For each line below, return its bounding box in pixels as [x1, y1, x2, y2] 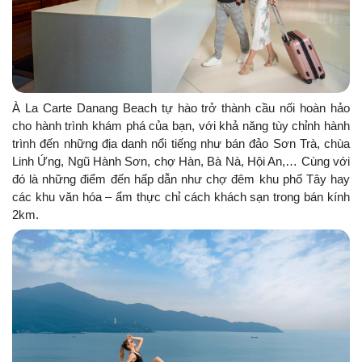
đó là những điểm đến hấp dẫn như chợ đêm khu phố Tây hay [12, 171, 350, 186]
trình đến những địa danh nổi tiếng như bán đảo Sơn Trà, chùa [12, 136, 350, 150]
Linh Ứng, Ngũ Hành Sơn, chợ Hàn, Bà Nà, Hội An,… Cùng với [12, 154, 350, 168]
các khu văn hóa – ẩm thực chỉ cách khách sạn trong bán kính [12, 189, 350, 204]
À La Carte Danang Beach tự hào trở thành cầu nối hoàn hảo [12, 100, 350, 115]
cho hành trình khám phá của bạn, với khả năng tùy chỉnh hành [12, 118, 350, 133]
